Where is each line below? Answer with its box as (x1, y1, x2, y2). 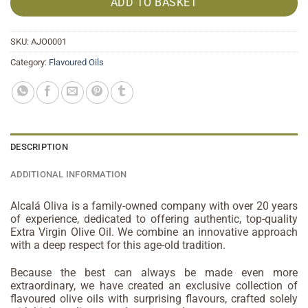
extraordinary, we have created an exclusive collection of (10, 278, 298, 292)
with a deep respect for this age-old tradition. (10, 239, 225, 252)
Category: (10, 57, 49, 68)
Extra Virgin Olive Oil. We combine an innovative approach (10, 225, 298, 239)
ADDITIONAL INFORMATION (10, 169, 127, 180)
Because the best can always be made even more (10, 265, 298, 279)
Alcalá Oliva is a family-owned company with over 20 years (10, 199, 298, 213)
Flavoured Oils (49, 57, 104, 68)
